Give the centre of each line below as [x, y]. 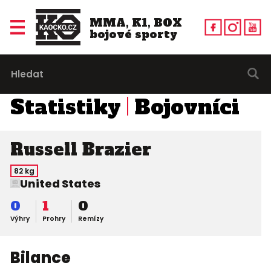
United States [60, 184]
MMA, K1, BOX [135, 22]
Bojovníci [187, 107]
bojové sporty [133, 34]
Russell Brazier [80, 149]
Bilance [40, 258]
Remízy [90, 219]
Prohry [54, 219]
